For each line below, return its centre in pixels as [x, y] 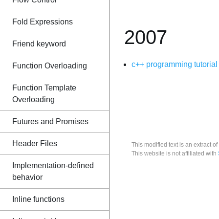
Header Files [35, 143]
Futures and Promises [50, 121]
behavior [27, 177]
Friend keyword [39, 44]
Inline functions [38, 199]
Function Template [44, 88]
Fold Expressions [43, 22]
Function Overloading [50, 66]
